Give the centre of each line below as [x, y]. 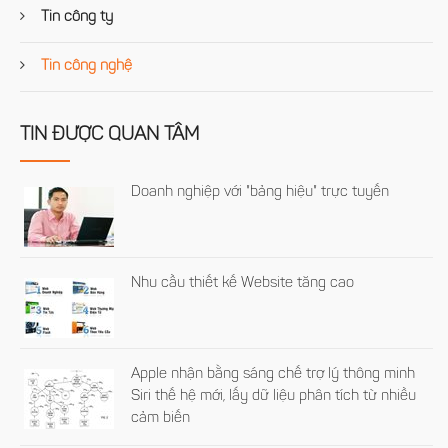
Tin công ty [75, 18]
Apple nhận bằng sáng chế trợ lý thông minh [273, 375]
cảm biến [161, 419]
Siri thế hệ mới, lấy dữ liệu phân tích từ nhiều [274, 397]
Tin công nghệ [84, 67]
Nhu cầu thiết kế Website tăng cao [243, 284]
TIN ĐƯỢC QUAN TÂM [109, 136]
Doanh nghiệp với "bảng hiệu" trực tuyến [260, 193]
